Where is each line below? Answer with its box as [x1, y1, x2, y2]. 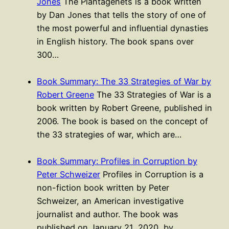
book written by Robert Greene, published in [37, 102, 212, 113]
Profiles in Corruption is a [100, 169, 203, 179]
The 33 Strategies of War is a [94, 89, 211, 100]
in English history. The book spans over [37, 36, 194, 47]
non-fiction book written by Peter [37, 182, 169, 193]
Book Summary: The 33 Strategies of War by [37, 76, 211, 86]
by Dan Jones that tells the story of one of [37, 9, 206, 20]
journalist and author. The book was [37, 209, 178, 219]
